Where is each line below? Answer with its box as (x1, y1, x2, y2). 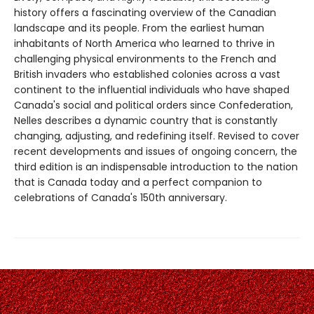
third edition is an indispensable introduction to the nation (14, 159, 298, 174)
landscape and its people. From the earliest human (14, 20, 264, 35)
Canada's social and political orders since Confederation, (14, 97, 293, 112)
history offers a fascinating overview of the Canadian (14, 5, 276, 20)
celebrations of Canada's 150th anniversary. (14, 190, 227, 205)
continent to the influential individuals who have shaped (14, 82, 289, 97)
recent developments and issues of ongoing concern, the (14, 144, 297, 158)
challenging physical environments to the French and (14, 51, 276, 66)
